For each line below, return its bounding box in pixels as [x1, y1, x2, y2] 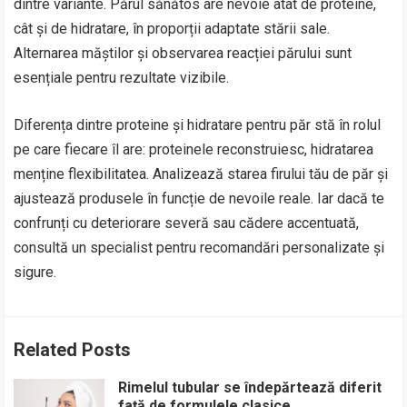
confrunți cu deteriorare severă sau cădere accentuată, [14, 213, 360, 232]
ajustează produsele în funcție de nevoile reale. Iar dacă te [14, 189, 385, 207]
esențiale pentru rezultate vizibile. [14, 68, 230, 86]
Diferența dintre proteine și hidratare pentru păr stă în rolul [14, 115, 382, 134]
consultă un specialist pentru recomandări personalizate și [14, 238, 385, 256]
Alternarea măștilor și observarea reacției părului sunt [14, 44, 352, 62]
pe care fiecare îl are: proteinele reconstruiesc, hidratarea [14, 140, 374, 158]
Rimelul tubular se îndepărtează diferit [118, 378, 382, 396]
